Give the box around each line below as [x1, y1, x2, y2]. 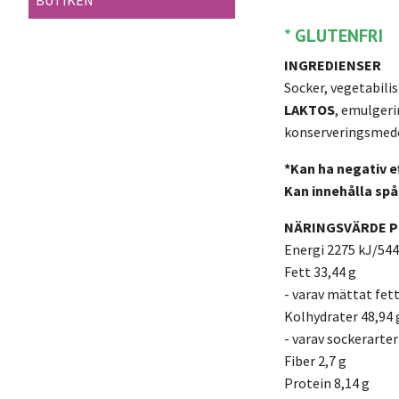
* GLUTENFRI [284, 23, 383, 47]
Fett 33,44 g [284, 262, 356, 281]
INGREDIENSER [284, 55, 381, 74]
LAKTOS [284, 100, 335, 118]
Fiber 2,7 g [284, 351, 346, 370]
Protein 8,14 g [284, 373, 370, 392]
